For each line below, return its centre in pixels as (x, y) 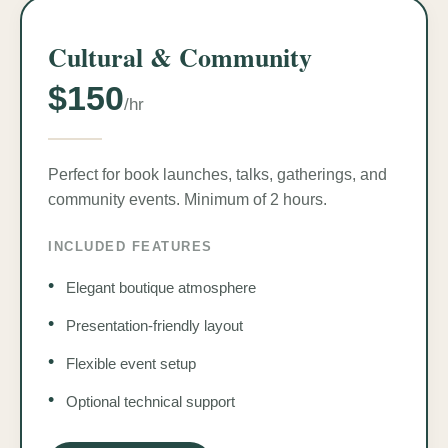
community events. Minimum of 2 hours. (187, 199)
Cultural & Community (180, 56)
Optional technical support (150, 401)
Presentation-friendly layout (154, 325)
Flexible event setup (131, 363)
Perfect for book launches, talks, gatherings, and (217, 174)
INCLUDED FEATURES (130, 246)
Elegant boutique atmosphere (161, 287)
